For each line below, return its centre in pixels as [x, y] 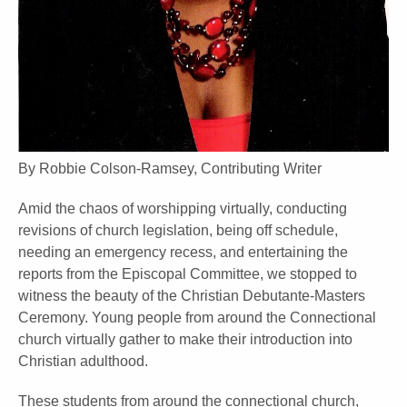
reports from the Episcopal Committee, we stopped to [188, 274]
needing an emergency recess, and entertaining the [183, 253]
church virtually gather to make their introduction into [185, 340]
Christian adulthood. [83, 362]
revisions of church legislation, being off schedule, [178, 231]
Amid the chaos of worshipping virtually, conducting [183, 209]
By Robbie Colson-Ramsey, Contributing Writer [170, 169]
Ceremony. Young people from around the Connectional [197, 318]
